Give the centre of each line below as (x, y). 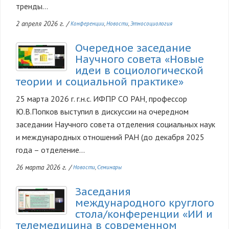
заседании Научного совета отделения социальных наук (116, 124)
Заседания (103, 192)
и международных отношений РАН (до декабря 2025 (110, 137)
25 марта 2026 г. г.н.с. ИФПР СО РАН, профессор (101, 98)
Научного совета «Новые (140, 59)
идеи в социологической (139, 70)
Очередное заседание (133, 48)
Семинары (110, 167)
